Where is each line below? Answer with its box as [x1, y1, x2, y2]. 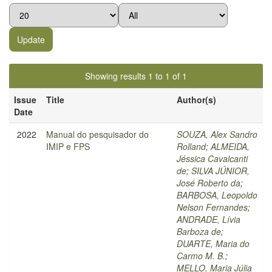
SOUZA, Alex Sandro [177, 128, 257, 140]
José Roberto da [177, 177, 240, 189]
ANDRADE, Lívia [177, 213, 240, 225]
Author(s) [177, 93, 216, 106]
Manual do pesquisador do [46, 128, 149, 140]
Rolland [177, 140, 206, 152]
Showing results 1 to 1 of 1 [85, 70, 187, 82]
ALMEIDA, [211, 140, 250, 152]
